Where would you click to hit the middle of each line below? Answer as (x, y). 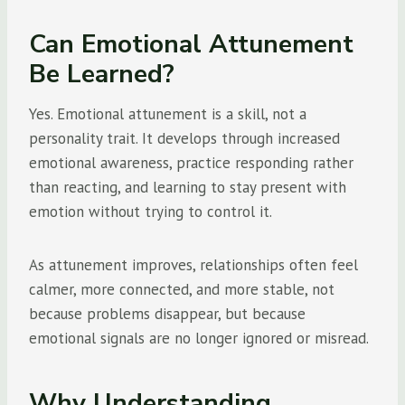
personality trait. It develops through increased (184, 138)
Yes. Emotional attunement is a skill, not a (168, 114)
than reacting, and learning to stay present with (188, 187)
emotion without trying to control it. (151, 212)
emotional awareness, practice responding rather (191, 163)
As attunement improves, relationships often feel (193, 265)
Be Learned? (102, 74)
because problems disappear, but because (167, 314)
